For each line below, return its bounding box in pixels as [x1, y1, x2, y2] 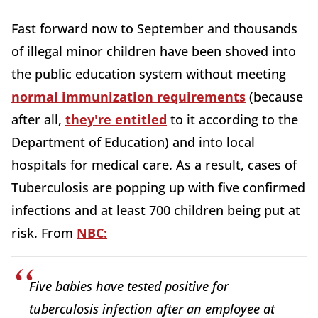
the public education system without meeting [11, 65, 286, 82]
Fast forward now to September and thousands [11, 20, 297, 37]
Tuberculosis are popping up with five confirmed [11, 179, 305, 196]
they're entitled [65, 111, 167, 128]
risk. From [11, 224, 77, 241]
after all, [11, 111, 65, 128]
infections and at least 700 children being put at [11, 202, 300, 219]
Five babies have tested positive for [29, 278, 229, 295]
